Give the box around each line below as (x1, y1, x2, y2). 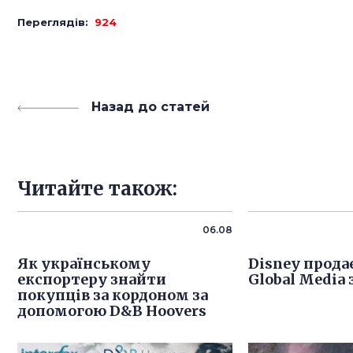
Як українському (17, 255, 150, 273)
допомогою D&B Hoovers (17, 302, 206, 320)
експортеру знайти (17, 270, 166, 288)
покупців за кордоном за (17, 286, 208, 304)
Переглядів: (17, 16, 95, 28)
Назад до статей (91, 99, 210, 114)
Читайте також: (17, 176, 177, 201)
